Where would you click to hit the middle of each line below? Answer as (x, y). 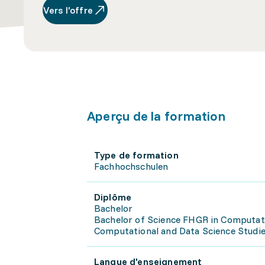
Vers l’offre (68, 10)
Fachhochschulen (131, 166)
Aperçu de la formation (156, 116)
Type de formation (136, 155)
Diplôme (113, 197)
